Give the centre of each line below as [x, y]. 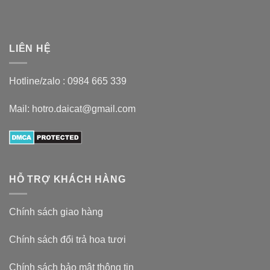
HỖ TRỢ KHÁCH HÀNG [67, 179]
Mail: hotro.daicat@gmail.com [72, 109]
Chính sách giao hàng [56, 212]
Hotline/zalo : [38, 81]
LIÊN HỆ [30, 48]
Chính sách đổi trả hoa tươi [67, 239]
